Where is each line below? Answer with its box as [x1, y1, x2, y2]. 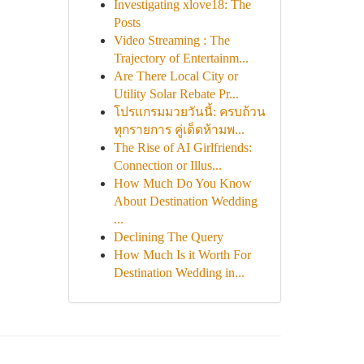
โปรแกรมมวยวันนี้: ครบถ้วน [113, 105, 266, 119]
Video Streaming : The [113, 33, 230, 47]
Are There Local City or [113, 69, 238, 83]
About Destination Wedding [113, 194, 258, 208]
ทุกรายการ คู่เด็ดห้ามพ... [113, 123, 245, 136]
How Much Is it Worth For [113, 248, 251, 262]
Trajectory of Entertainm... [113, 51, 249, 65]
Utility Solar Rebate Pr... [113, 87, 239, 101]
